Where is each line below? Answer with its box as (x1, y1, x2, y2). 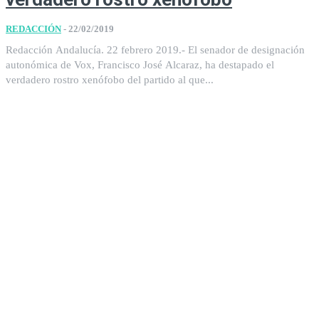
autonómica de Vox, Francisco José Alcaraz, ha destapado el (6, 58, 274, 70)
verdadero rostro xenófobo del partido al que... (6, 73, 214, 85)
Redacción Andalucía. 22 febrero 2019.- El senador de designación (6, 43, 188, 56)
